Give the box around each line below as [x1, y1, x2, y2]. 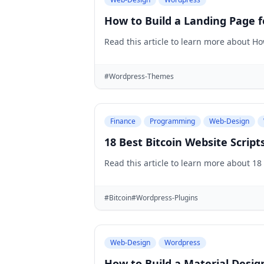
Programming [150, 116, 195, 126]
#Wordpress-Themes [104, 71, 174, 81]
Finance [110, 116, 136, 126]
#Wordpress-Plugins [131, 193, 198, 203]
